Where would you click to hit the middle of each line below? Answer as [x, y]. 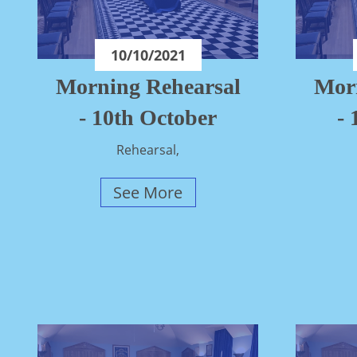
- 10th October [148, 118]
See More [148, 193]
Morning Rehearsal [148, 87]
